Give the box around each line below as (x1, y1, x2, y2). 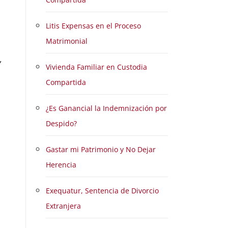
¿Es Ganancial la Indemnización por (46, 103, 167, 113)
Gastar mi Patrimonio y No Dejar (46, 145, 156, 154)
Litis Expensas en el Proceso (46, 21, 141, 31)
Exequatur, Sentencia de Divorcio (46, 186, 159, 195)
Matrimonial (46, 36, 88, 46)
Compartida (46, 77, 86, 87)
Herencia (46, 160, 76, 169)
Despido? (46, 119, 77, 128)
